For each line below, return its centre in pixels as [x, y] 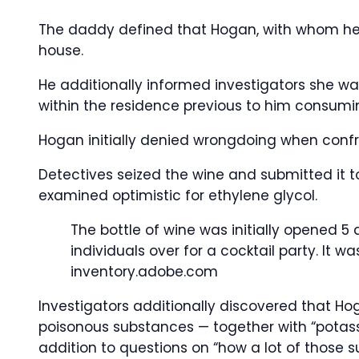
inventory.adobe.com [144, 272]
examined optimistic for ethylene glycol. [178, 196]
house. [61, 50]
